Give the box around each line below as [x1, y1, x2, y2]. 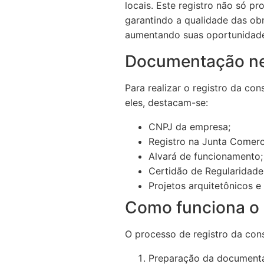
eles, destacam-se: [125, 97, 208, 108]
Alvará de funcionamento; [148, 150, 263, 162]
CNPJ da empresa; [148, 121, 230, 133]
